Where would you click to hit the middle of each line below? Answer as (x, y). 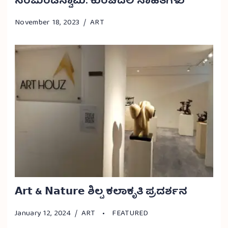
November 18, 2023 (47, 23)
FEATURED (130, 213)
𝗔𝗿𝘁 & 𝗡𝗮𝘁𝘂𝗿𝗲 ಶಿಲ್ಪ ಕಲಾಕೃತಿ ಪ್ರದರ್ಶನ (101, 192)
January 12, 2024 (43, 213)
